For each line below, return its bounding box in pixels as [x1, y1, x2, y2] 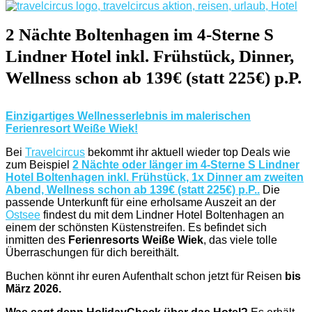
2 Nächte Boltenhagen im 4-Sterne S [6, 25, 274, 44]
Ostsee [6, 209, 40, 221]
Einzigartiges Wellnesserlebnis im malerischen [6, 110, 251, 122]
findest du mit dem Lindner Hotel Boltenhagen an [40, 209, 284, 221]
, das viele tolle [203, 234, 277, 246]
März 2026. [6, 283, 61, 295]
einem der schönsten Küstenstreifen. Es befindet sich [6, 221, 267, 233]
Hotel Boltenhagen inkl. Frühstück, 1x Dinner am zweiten [6, 171, 304, 183]
